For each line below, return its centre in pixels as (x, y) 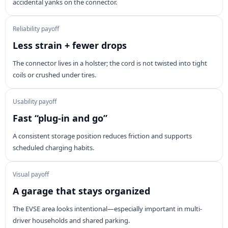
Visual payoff (31, 174)
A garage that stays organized (81, 191)
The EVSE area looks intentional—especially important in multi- (107, 208)
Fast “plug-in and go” (60, 118)
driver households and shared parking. (71, 220)
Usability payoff (35, 101)
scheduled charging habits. (53, 147)
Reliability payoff (36, 28)
